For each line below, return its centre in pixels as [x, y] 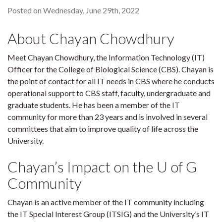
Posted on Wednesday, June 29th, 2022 [73, 10]
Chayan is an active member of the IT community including [106, 202]
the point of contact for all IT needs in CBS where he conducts [111, 81]
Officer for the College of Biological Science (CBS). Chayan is [111, 69]
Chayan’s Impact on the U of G [102, 166]
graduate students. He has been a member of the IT [94, 105]
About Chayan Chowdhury [91, 38]
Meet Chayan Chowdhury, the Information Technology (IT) [106, 57]
